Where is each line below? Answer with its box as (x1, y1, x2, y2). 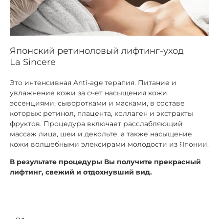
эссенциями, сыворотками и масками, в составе (10, 99, 185, 108)
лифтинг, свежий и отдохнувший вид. (10, 167, 152, 176)
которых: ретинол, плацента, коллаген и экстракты (10, 109, 193, 118)
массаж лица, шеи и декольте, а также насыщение (10, 130, 192, 139)
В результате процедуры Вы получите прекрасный (10, 157, 201, 166)
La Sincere (10, 57, 56, 68)
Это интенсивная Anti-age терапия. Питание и (10, 78, 176, 88)
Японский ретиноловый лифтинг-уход (10, 45, 184, 57)
